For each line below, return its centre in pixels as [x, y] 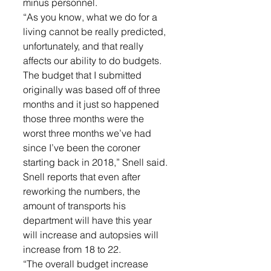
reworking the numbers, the [83, 191]
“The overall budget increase [87, 264]
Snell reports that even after [83, 177]
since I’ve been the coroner [83, 148]
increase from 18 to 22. [73, 249]
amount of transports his [76, 206]
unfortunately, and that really [84, 46]
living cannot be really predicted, [96, 31]
